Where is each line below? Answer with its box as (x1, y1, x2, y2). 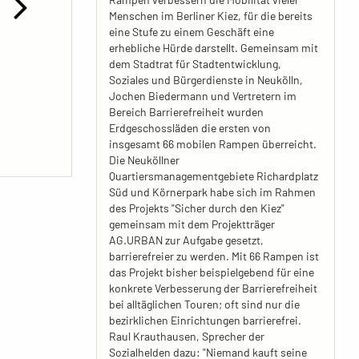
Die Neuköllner (108, 153, 179, 167)
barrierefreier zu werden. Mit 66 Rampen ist (108, 249, 319, 263)
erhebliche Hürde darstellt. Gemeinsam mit (108, 41, 318, 54)
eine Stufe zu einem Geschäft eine (108, 25, 274, 38)
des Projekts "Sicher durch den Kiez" (108, 201, 284, 215)
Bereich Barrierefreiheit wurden (108, 105, 264, 119)
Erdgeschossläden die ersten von (108, 121, 271, 135)
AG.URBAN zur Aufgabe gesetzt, (108, 233, 264, 247)
